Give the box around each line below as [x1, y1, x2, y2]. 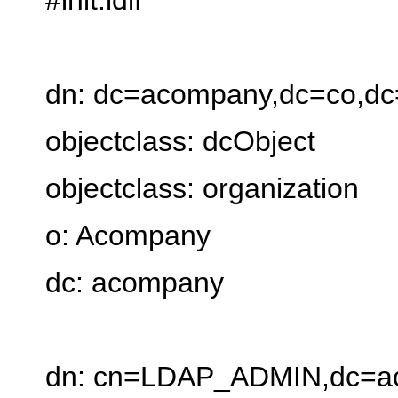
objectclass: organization [45, 171, 359, 204]
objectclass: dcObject [45, 124, 315, 157]
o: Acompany [45, 219, 211, 251]
